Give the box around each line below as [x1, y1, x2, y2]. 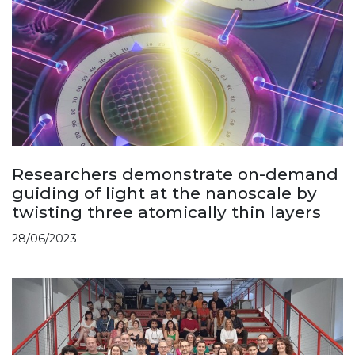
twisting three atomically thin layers [12, 202, 321, 223]
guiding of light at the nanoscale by [12, 183, 317, 204]
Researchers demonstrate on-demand [12, 164, 338, 185]
